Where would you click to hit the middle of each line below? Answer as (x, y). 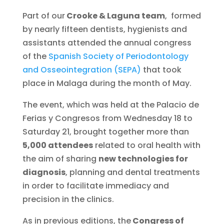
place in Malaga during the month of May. (107, 83)
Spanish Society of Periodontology (118, 56)
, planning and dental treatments (132, 172)
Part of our (43, 15)
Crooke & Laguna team (115, 15)
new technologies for (143, 158)
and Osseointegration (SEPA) (81, 69)
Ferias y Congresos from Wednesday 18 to (107, 118)
